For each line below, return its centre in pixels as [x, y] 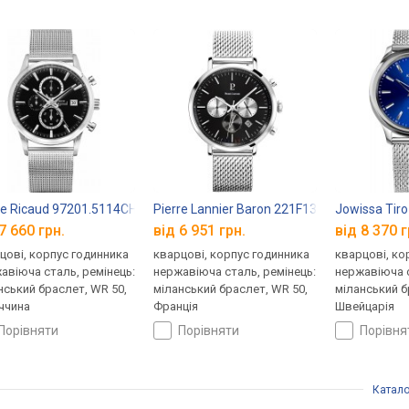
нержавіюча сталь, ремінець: [235, 271]
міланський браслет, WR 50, [231, 288]
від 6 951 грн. [200, 230]
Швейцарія [365, 306]
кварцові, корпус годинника [232, 254]
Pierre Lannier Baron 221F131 [239, 210]
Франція [176, 306]
